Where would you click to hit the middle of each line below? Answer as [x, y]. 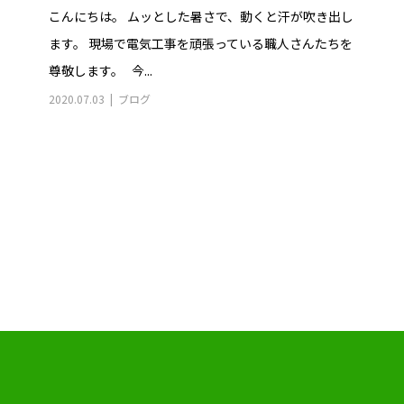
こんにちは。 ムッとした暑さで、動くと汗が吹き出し [201, 17]
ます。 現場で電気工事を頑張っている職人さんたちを [200, 44]
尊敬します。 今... [100, 71]
